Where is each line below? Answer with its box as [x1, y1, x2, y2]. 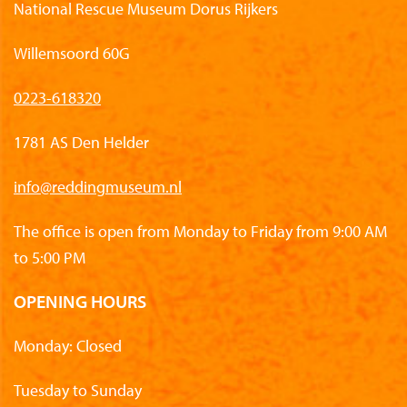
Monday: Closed [14, 334, 122, 356]
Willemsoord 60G [14, 42, 130, 64]
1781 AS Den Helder [14, 131, 149, 153]
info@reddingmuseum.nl [14, 175, 182, 197]
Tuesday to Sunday [14, 379, 142, 401]
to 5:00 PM [14, 246, 85, 268]
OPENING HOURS [14, 289, 146, 313]
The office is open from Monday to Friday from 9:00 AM [14, 220, 387, 242]
